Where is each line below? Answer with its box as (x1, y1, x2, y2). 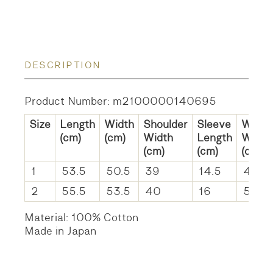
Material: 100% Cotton (24, 210, 139, 225)
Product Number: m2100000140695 (24, 94, 217, 109)
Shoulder (143, 117, 188, 132)
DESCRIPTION (24, 58, 101, 73)
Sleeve (197, 117, 232, 132)
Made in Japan (24, 224, 97, 239)
